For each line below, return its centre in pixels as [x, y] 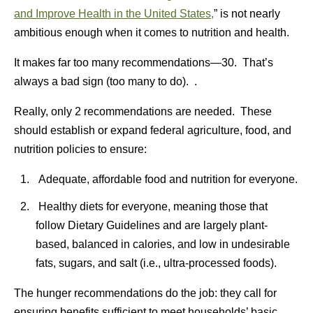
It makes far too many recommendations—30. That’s [144, 63]
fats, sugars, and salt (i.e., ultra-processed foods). [156, 263]
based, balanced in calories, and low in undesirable [162, 244]
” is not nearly [247, 14]
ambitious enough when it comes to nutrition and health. [152, 32]
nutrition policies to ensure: [80, 149]
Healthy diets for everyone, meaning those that [151, 206]
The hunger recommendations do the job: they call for [145, 293]
